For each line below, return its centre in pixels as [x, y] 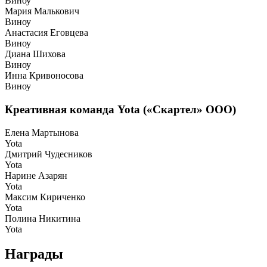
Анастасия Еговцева [46, 33]
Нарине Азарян [36, 175]
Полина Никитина [43, 218]
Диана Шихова [35, 54]
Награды [34, 254]
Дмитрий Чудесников [49, 154]
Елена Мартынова [42, 132]
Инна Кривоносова [44, 76]
